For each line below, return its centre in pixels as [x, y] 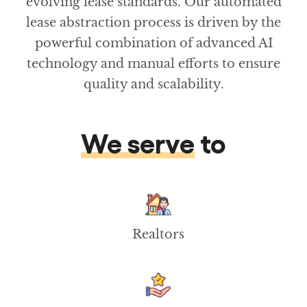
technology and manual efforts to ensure [153, 63]
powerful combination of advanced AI [153, 43]
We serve [137, 142]
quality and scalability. [153, 84]
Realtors [159, 234]
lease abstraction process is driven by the [153, 22]
